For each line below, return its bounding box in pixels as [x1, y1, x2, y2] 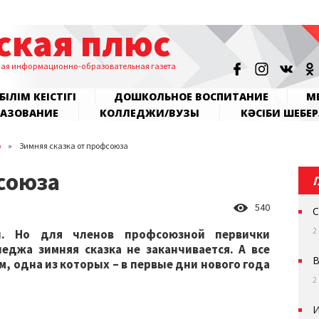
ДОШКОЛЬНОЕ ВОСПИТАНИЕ [114, 90, 269, 103]
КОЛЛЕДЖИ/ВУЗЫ [99, 106, 199, 120]
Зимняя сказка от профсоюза [19, 140, 128, 152]
